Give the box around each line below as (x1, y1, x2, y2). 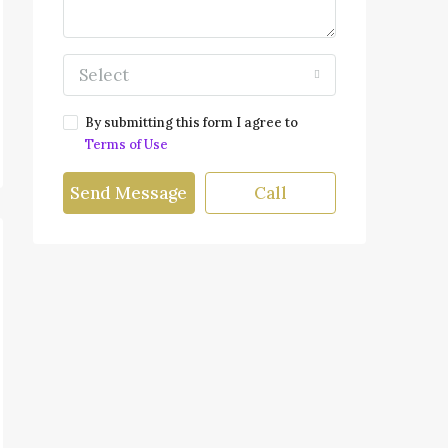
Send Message (70, 182, 188, 204)
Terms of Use (85, 136, 168, 153)
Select (79, 64, 129, 86)
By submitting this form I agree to (85, 114, 298, 131)
